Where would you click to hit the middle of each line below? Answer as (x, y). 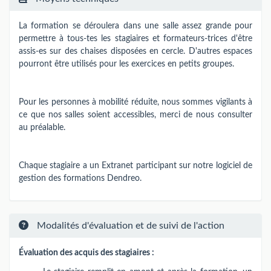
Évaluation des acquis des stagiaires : (87, 253)
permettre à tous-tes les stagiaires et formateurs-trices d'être (135, 38)
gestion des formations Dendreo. (80, 178)
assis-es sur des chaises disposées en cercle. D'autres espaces (135, 51)
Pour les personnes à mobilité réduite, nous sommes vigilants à (135, 102)
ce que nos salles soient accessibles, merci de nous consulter (135, 115)
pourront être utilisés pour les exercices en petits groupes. (126, 64)
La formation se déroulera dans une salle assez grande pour (135, 26)
